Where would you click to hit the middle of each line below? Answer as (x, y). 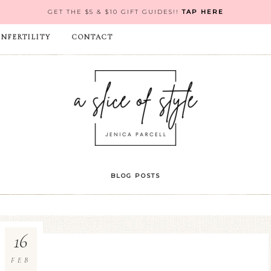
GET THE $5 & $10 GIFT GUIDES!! (115, 12)
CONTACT (93, 37)
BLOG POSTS (135, 176)
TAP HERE (203, 12)
